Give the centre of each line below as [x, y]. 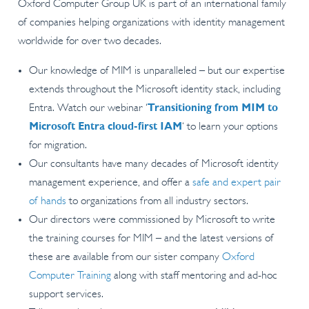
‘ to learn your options [230, 127]
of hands [47, 202]
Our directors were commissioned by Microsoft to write [152, 220]
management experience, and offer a [110, 183]
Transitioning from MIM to [212, 109]
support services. [66, 295]
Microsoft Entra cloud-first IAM [105, 127]
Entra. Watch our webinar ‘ [88, 109]
